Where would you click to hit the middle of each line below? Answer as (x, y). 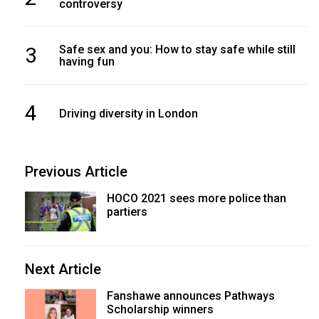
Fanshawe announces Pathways (190, 296)
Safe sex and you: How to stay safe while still (177, 50)
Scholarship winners (160, 310)
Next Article (63, 270)
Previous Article (76, 172)
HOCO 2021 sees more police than (196, 199)
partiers (127, 212)
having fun (87, 62)
